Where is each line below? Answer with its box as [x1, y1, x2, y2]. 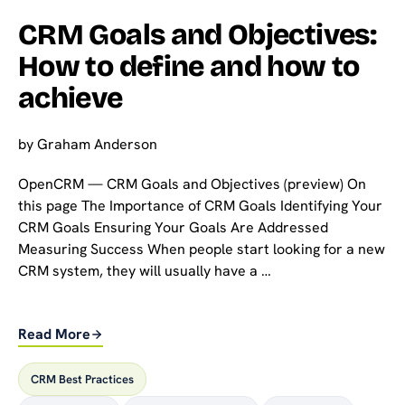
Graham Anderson [37, 134, 157, 154]
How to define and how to [18, 48, 360, 84]
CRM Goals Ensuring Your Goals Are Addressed [18, 217, 328, 237]
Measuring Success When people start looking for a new [18, 239, 385, 259]
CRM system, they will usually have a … [18, 260, 271, 280]
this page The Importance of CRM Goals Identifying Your [18, 195, 382, 215]
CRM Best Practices [31, 372, 134, 388]
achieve [18, 80, 123, 116]
